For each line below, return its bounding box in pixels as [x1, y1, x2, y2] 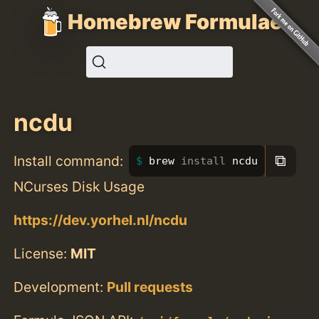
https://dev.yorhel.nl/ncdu [14, 211, 188, 229]
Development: [14, 278, 108, 296]
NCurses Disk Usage [14, 177, 145, 195]
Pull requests [107, 278, 194, 296]
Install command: [14, 152, 124, 169]
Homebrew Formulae [68, 9, 283, 34]
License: [14, 244, 71, 262]
